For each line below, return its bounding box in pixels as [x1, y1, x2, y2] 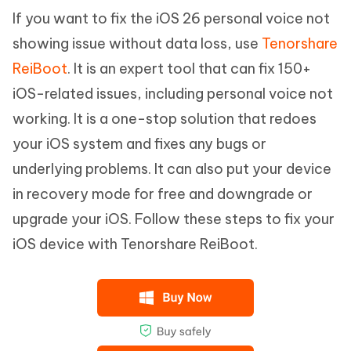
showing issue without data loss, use [13, 34, 262, 53]
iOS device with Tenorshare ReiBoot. [13, 235, 258, 254]
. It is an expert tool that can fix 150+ [67, 60, 311, 78]
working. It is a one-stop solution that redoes [13, 110, 317, 128]
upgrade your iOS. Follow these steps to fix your [13, 210, 335, 229]
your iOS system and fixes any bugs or [13, 135, 266, 154]
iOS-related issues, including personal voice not [13, 85, 333, 103]
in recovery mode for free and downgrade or [13, 185, 313, 204]
